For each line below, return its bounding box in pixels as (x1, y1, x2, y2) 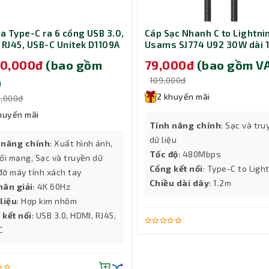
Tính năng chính (150, 120, 222, 131)
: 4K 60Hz (32, 181, 71, 192)
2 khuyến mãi (157, 91, 210, 102)
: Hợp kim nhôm (17, 196, 77, 207)
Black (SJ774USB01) (145, 50, 233, 61)
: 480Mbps (178, 149, 222, 160)
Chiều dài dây (150, 178, 210, 189)
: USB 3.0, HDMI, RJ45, (31, 210, 116, 221)
